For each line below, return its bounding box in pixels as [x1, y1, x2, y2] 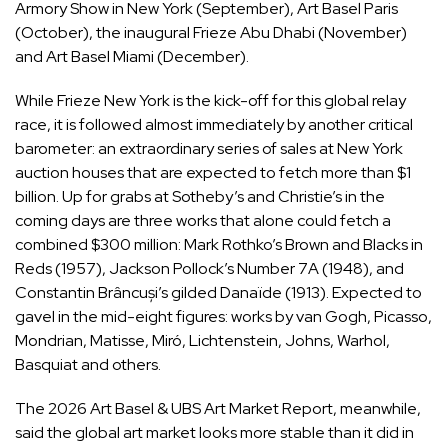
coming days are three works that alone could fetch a [15, 210, 391, 232]
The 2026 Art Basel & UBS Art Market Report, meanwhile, [15, 398, 421, 420]
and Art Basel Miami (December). [15, 46, 249, 68]
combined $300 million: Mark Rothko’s [15, 234, 285, 256]
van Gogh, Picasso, [293, 306, 432, 328]
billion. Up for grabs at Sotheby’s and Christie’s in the [15, 186, 385, 208]
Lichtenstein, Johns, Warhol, [189, 330, 390, 352]
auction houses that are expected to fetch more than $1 [15, 162, 411, 184]
